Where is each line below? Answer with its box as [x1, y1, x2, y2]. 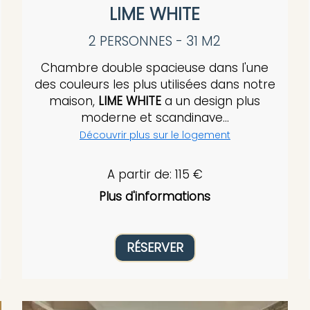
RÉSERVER [126, 238, 183, 256]
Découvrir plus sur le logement [79, 128, 230, 143]
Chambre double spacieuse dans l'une [41, 60, 269, 77]
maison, [49, 93, 99, 110]
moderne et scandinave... [80, 109, 229, 127]
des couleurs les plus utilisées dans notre [34, 76, 275, 93]
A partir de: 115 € [107, 165, 203, 183]
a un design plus [161, 93, 261, 110]
